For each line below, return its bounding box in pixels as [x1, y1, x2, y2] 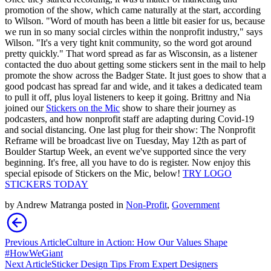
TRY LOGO [183, 168, 232, 178]
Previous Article [5, 237, 66, 247]
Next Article [5, 258, 51, 269]
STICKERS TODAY [5, 178, 88, 189]
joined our [5, 102, 46, 113]
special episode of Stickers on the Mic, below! [5, 168, 183, 178]
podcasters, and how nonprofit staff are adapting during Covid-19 [5, 113, 254, 124]
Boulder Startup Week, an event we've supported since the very [5, 146, 246, 157]
